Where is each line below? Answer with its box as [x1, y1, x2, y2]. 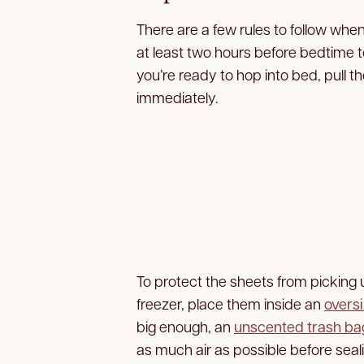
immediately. [136, 87, 218, 106]
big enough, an [136, 316, 234, 336]
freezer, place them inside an [136, 293, 324, 313]
